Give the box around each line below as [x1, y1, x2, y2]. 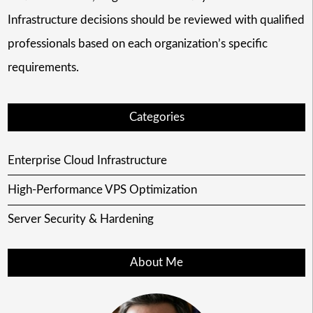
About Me [130, 256, 183, 269]
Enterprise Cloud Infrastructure [7, 154, 167, 166]
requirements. [7, 61, 79, 73]
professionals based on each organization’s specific [7, 37, 268, 50]
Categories [129, 110, 184, 123]
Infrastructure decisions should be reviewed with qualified [7, 13, 305, 26]
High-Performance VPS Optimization [7, 184, 197, 196]
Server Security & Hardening [7, 213, 154, 226]
